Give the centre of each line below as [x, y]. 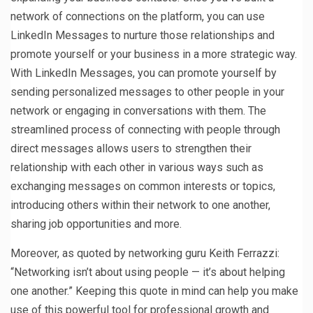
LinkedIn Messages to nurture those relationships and [143, 35]
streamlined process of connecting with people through [145, 129]
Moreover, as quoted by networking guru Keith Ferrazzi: [145, 253]
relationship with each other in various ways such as [137, 167]
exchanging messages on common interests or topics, [143, 186]
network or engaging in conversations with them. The [138, 110]
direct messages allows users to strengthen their [131, 148]
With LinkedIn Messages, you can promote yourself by [144, 73]
